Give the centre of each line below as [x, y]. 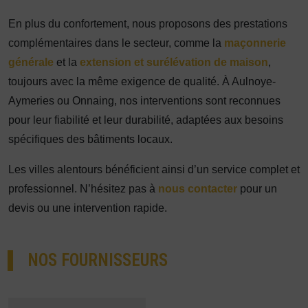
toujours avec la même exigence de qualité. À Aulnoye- [142, 82]
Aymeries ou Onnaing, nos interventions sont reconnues [144, 101]
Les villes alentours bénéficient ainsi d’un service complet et [154, 170]
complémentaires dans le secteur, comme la [116, 43]
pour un [257, 189]
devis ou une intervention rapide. [88, 208]
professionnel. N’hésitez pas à [83, 189]
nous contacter [198, 189]
